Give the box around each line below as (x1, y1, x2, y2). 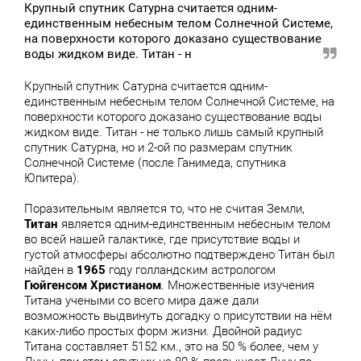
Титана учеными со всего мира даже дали (24, 293, 259, 308)
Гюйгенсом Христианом (24, 278, 161, 293)
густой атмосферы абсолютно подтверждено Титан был (24, 247, 334, 262)
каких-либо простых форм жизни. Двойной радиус (24, 324, 302, 338)
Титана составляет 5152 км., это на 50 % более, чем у (24, 339, 318, 354)
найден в (24, 263, 77, 277)
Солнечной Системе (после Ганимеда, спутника (24, 156, 286, 170)
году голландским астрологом (109, 263, 276, 277)
